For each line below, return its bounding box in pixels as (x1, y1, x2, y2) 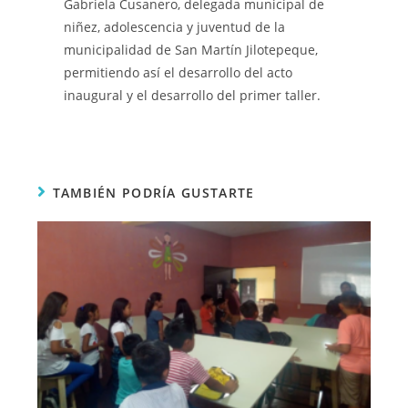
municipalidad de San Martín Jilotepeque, (64, 40, 319, 58)
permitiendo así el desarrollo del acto (64, 63, 293, 81)
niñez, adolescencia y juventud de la (64, 17, 286, 36)
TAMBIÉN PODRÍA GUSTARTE (52, 183, 255, 201)
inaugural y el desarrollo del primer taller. (64, 86, 321, 104)
